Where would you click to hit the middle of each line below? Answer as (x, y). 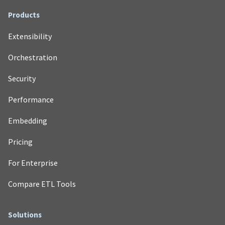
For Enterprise (33, 162)
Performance (31, 99)
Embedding (28, 120)
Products (24, 15)
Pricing (20, 141)
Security (22, 78)
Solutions (25, 214)
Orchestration (33, 57)
